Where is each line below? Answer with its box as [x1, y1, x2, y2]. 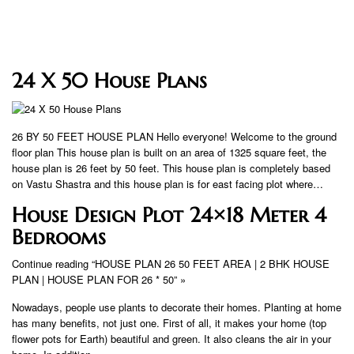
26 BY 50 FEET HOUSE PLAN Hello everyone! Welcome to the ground [12, 128, 337, 144]
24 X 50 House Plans [12, 68, 207, 93]
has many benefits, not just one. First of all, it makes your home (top [12, 314, 326, 330]
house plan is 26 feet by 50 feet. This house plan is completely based [12, 160, 330, 175]
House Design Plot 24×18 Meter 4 [12, 201, 326, 228]
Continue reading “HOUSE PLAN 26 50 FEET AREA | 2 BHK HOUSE [12, 255, 330, 271]
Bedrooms [12, 224, 106, 250]
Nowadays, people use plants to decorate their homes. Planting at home [12, 299, 341, 314]
